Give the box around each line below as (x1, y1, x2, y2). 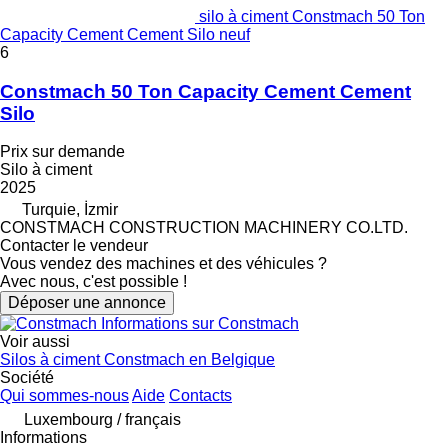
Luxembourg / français (24, 411, 181, 429)
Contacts (169, 387, 232, 405)
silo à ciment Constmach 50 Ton (199, 8, 425, 25)
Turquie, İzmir (22, 201, 118, 219)
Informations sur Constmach (101, 315, 299, 333)
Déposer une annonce (8, 294, 166, 312)
